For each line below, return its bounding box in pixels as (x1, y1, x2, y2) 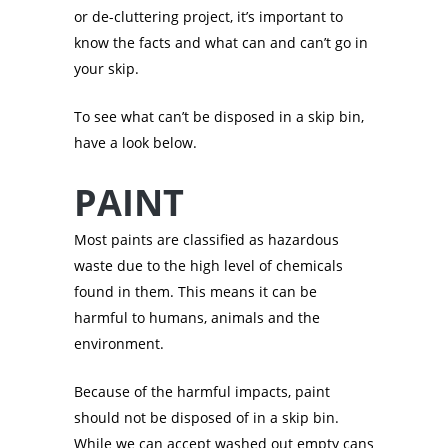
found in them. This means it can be (74, 282, 317, 302)
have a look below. (74, 133, 197, 153)
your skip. (74, 59, 139, 79)
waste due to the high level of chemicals (74, 256, 343, 276)
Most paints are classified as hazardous (74, 230, 339, 250)
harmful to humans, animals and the (74, 308, 320, 328)
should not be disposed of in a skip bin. (74, 408, 339, 428)
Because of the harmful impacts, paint (74, 382, 330, 402)
